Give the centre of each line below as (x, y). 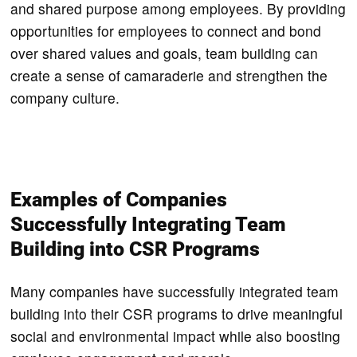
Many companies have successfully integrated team (175, 291)
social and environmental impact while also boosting (176, 335)
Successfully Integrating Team (149, 224)
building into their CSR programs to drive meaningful (177, 313)
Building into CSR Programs (135, 249)
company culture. (67, 97)
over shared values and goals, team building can (165, 53)
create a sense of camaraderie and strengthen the (169, 75)
